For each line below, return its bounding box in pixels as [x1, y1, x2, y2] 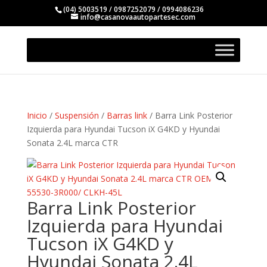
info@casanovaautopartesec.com [80, 12, 196, 22]
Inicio [26, 110, 47, 121]
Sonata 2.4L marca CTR [26, 137, 118, 148]
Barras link [106, 110, 147, 121]
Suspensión [54, 110, 99, 121]
